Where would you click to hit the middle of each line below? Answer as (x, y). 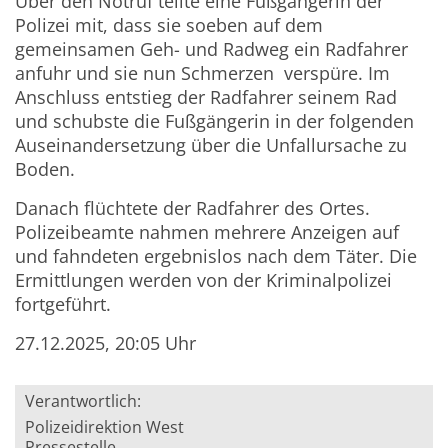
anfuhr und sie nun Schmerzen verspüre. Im (203, 73)
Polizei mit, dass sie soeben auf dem (169, 25)
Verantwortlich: (83, 401)
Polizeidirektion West (105, 427)
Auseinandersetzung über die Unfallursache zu (211, 145)
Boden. (45, 169)
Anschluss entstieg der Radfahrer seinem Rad (206, 97)
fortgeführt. (63, 304)
